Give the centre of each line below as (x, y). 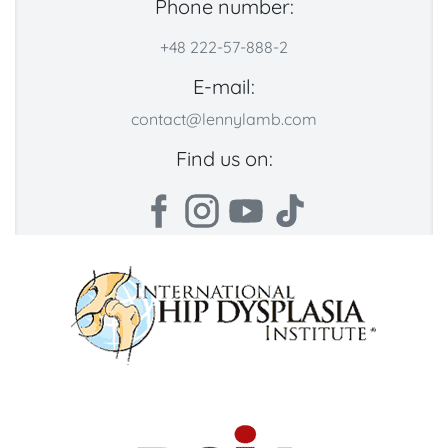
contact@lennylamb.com (224, 119)
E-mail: (224, 87)
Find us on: (224, 159)
